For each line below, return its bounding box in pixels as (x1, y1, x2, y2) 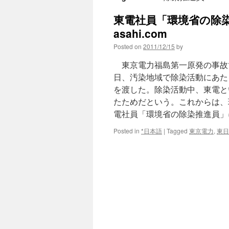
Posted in (113, 126, 140, 135)
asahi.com (113, 26, 167, 41)
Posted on (113, 42, 142, 51)
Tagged (167, 126, 188, 135)
